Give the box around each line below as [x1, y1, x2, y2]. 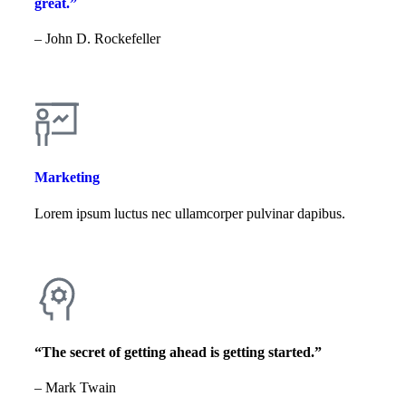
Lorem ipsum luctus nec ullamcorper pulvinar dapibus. [34, 205, 345, 221]
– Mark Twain [34, 380, 116, 396]
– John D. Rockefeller [34, 31, 160, 47]
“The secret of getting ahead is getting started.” [34, 343, 322, 360]
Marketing [34, 169, 100, 186]
